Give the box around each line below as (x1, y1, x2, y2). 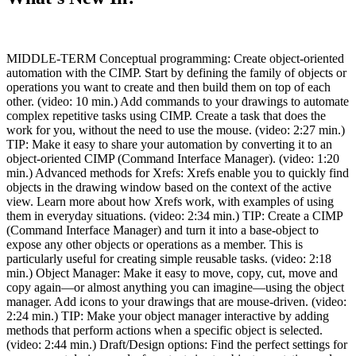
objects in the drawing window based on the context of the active (6, 180, 331, 194)
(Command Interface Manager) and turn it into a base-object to (6, 222, 319, 237)
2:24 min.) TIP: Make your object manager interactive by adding (6, 308, 329, 323)
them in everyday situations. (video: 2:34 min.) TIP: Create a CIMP (6, 208, 342, 222)
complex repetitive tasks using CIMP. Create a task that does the (6, 108, 326, 122)
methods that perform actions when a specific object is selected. (6, 323, 323, 337)
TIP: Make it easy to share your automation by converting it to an (6, 137, 332, 151)
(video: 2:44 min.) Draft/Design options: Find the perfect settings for (6, 337, 347, 351)
